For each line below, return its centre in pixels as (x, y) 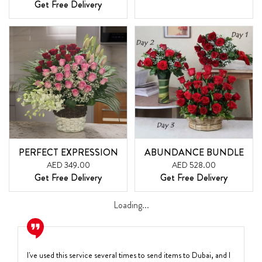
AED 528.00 (194, 165)
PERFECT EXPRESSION (68, 152)
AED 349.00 (68, 165)
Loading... (131, 205)
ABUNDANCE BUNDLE (194, 152)
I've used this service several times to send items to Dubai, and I (129, 255)
